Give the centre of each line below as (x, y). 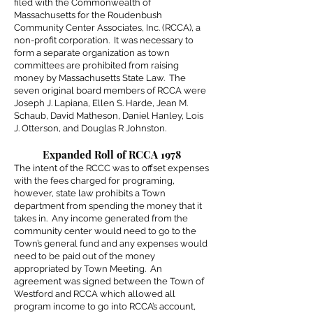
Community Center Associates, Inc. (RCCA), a (107, 28)
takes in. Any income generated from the (101, 218)
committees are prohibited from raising (96, 65)
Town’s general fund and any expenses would (111, 243)
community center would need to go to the (105, 231)
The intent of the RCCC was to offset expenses (111, 168)
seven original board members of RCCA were (110, 90)
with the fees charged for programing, (94, 181)
